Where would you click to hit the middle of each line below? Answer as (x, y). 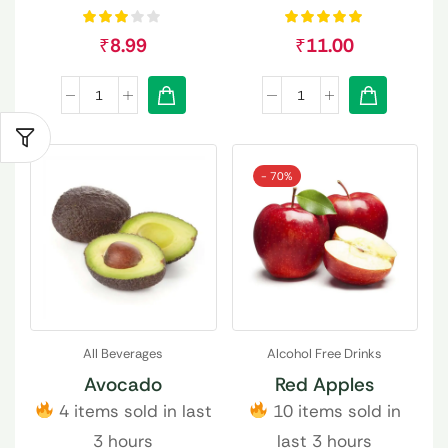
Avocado (123, 384)
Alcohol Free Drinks (325, 353)
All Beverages (123, 353)
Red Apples (325, 384)
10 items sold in (334, 410)
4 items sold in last (132, 410)
